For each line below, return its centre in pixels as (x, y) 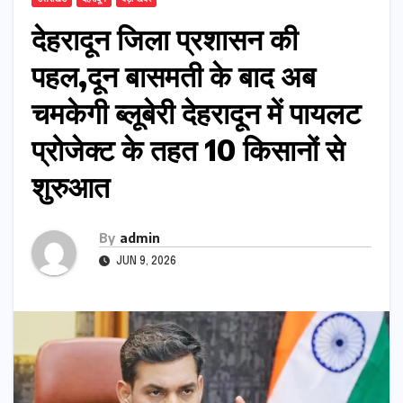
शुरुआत (71, 186)
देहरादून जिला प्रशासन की (165, 38)
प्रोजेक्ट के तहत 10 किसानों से (188, 149)
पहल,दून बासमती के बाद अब (174, 75)
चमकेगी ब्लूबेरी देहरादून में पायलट (196, 112)
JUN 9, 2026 (145, 261)
